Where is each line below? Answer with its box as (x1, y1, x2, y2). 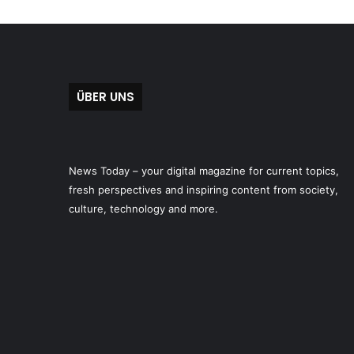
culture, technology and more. (69, 202, 218, 215)
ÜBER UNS (77, 88, 134, 105)
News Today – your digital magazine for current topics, (69, 164, 339, 177)
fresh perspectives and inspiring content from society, (69, 183, 338, 196)
